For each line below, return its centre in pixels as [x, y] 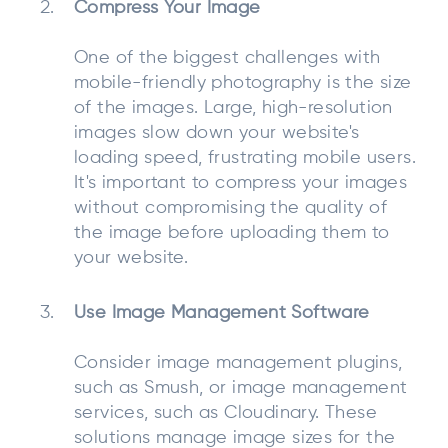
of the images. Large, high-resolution [233, 107]
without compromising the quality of [230, 207]
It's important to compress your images [241, 182]
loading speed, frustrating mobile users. [245, 157]
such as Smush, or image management [241, 387]
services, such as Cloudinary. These [225, 412]
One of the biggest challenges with [227, 57]
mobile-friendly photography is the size [243, 82]
